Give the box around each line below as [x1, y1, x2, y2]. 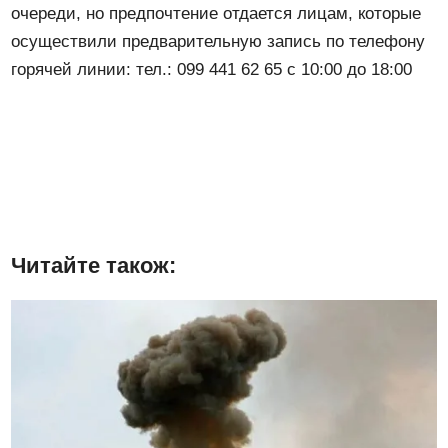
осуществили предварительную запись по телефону [11, 31, 426, 51]
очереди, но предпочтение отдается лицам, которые [11, 3, 422, 23]
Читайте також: [11, 252, 177, 278]
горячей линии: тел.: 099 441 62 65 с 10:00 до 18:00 [11, 59, 413, 79]
